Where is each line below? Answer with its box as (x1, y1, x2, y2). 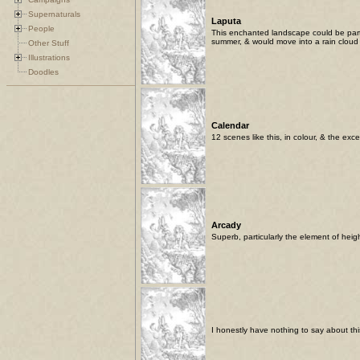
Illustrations (28, 52, 70, 62)
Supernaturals (28, 9, 80, 18)
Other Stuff (28, 38, 69, 47)
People (28, 23, 55, 33)
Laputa (211, 16, 241, 27)
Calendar (211, 121, 249, 131)
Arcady (211, 220, 241, 231)
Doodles (28, 67, 59, 76)
